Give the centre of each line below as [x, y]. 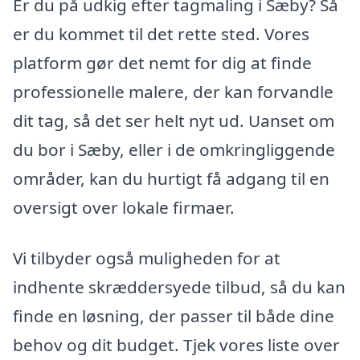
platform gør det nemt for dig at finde [162, 62]
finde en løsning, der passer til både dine [174, 316]
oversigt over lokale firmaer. [124, 207]
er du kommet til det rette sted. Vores [161, 33]
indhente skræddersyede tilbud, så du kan [179, 287]
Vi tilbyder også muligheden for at [147, 258]
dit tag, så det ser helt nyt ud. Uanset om [174, 120]
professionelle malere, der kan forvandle [173, 91]
